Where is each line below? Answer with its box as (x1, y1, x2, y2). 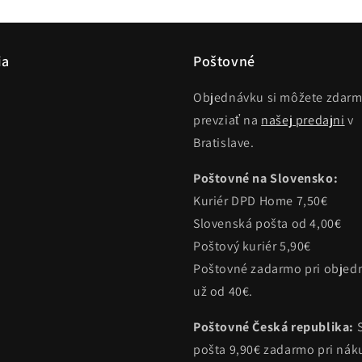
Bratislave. (193, 134, 255, 151)
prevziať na (193, 112, 262, 128)
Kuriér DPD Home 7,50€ (193, 192, 328, 209)
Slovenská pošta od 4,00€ (193, 215, 342, 232)
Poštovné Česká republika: (193, 318, 357, 335)
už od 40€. (193, 283, 253, 300)
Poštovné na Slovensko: (193, 170, 339, 187)
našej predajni (261, 112, 345, 128)
